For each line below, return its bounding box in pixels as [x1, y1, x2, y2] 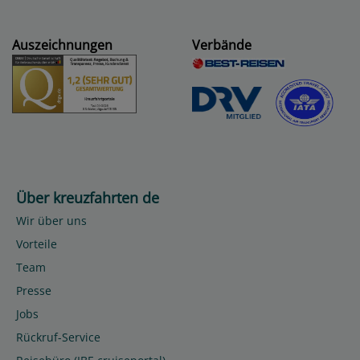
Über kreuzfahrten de [16, 187, 159, 207]
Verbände [192, 35, 252, 54]
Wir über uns [16, 212, 87, 228]
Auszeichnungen [12, 35, 112, 54]
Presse [16, 282, 51, 298]
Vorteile [16, 235, 57, 252]
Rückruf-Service [16, 329, 100, 345]
